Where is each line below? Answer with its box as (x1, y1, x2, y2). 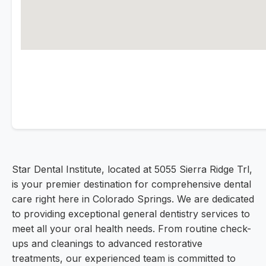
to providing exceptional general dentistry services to (12, 208, 250, 220)
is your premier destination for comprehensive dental (12, 178, 251, 191)
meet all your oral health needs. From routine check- (12, 223, 251, 235)
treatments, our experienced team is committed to (12, 252, 236, 265)
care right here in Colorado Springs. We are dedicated (12, 193, 254, 205)
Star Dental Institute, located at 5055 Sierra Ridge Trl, (12, 163, 252, 176)
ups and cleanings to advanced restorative (12, 237, 202, 250)
